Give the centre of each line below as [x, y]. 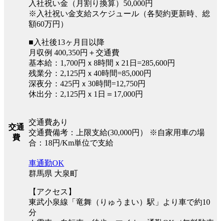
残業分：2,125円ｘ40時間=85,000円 [90, 73]
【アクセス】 [52, 191]
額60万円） [48, 24]
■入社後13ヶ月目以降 [67, 42]
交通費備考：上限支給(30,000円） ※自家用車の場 [117, 132]
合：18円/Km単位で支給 [71, 143]
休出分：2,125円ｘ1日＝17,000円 [86, 94]
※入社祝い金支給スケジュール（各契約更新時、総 [119, 13]
